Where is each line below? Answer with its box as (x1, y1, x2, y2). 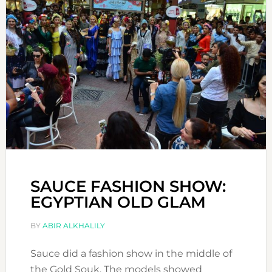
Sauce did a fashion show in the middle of (30, 247, 232, 259)
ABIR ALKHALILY (42, 220, 105, 230)
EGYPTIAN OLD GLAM (30, 192, 206, 212)
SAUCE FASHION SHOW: (30, 176, 226, 196)
